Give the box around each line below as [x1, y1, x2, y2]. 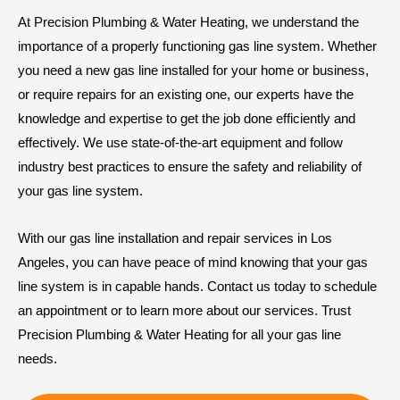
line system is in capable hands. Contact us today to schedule [18, 278, 377, 294]
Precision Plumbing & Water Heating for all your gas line [18, 326, 341, 342]
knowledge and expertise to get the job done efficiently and [18, 110, 355, 126]
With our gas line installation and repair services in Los [18, 229, 332, 246]
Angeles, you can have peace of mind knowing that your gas [18, 254, 368, 270]
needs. [18, 350, 57, 366]
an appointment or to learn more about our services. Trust [18, 302, 351, 318]
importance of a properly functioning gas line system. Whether [18, 37, 377, 54]
